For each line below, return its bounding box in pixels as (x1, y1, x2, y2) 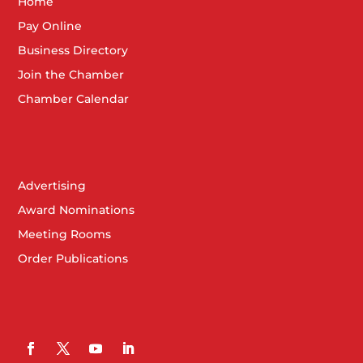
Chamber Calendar (18, 92, 130, 107)
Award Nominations (18, 202, 135, 217)
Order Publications (18, 250, 129, 266)
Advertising (18, 177, 87, 193)
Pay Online (18, 19, 83, 34)
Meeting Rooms (18, 226, 112, 241)
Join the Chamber (18, 67, 125, 83)
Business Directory (18, 43, 129, 58)
